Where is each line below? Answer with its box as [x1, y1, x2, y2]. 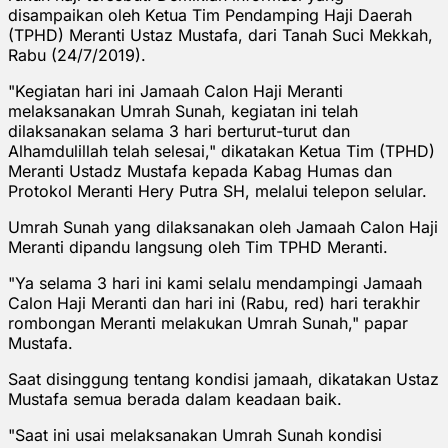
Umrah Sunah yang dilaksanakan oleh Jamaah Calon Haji [8, 216, 438, 237]
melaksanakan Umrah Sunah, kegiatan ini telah [8, 100, 358, 121]
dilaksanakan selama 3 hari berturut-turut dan [8, 120, 350, 141]
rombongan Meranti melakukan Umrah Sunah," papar [8, 312, 408, 333]
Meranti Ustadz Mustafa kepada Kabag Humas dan [8, 160, 392, 181]
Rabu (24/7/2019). [8, 44, 146, 65]
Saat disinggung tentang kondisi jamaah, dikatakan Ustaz [8, 368, 439, 389]
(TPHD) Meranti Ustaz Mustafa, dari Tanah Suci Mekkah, [8, 24, 433, 45]
